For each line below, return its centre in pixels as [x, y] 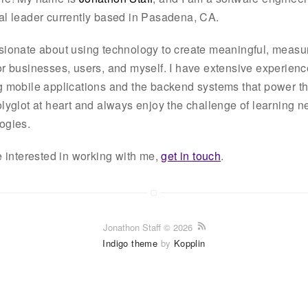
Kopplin [189, 243]
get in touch [191, 156]
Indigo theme [130, 243]
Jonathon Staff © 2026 [149, 227]
